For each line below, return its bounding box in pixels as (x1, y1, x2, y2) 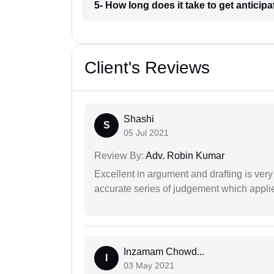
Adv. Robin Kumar (144, 150, 224, 161)
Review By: (94, 150, 144, 161)
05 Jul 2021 (124, 128, 169, 138)
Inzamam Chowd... (124, 246, 204, 257)
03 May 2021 (124, 261, 174, 271)
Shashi (124, 114, 154, 125)
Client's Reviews (84, 58, 210, 78)
